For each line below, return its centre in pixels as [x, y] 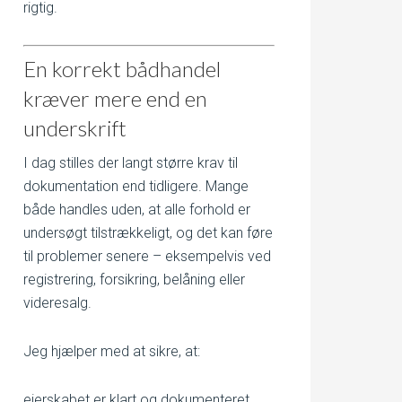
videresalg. [57, 303]
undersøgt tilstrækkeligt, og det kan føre [148, 233]
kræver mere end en [115, 98]
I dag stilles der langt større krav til [131, 163]
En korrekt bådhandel [122, 69]
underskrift [75, 128]
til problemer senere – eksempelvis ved [147, 256]
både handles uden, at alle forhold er [137, 210]
